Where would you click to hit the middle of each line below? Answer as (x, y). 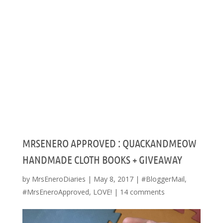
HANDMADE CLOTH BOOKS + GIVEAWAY (102, 159)
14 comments (142, 192)
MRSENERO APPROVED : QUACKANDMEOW (109, 143)
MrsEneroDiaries (58, 179)
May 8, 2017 (113, 179)
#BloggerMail (163, 179)
